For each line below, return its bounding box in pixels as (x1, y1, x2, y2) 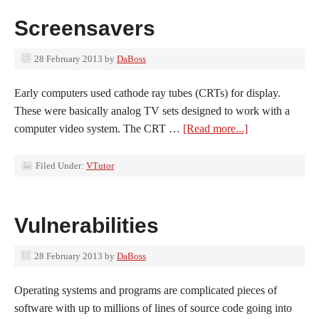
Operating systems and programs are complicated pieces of (14, 284, 277, 296)
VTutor (86, 160, 114, 171)
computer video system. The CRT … (14, 122, 183, 135)
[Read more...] (183, 122, 248, 135)
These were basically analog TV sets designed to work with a (14, 105, 290, 117)
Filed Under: (36, 160, 86, 171)
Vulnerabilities (14, 214, 159, 237)
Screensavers (14, 16, 155, 40)
